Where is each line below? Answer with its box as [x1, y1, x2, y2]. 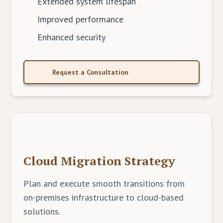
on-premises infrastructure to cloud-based [23, 192, 184, 203]
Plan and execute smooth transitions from [23, 178, 185, 189]
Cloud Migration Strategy [23, 153, 176, 169]
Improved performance [37, 13, 124, 25]
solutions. [23, 206, 61, 217]
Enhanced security [37, 31, 106, 43]
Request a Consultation [52, 68, 129, 77]
